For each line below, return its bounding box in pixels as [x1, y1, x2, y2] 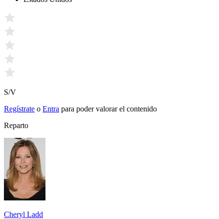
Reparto [4, 121, 28, 130]
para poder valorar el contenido [61, 104, 157, 113]
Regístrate [4, 104, 35, 113]
